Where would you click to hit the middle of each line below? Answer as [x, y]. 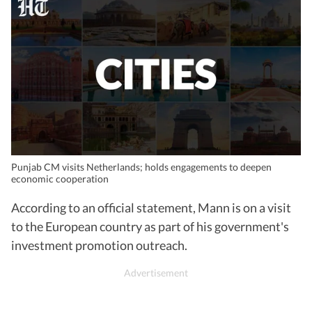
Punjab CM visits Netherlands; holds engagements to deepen [141, 166]
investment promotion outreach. [99, 245]
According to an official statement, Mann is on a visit [151, 207]
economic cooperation [60, 178]
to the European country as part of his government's [150, 226]
